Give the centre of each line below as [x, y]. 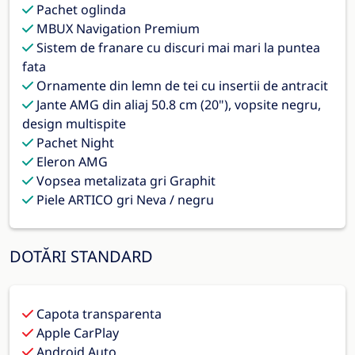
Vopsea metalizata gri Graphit [124, 180]
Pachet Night [74, 142]
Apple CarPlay [76, 332]
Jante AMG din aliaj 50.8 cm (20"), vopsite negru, [177, 104]
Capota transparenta [97, 313]
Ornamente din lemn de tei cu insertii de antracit [181, 85]
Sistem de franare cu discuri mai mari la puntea [177, 47]
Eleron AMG [71, 161]
